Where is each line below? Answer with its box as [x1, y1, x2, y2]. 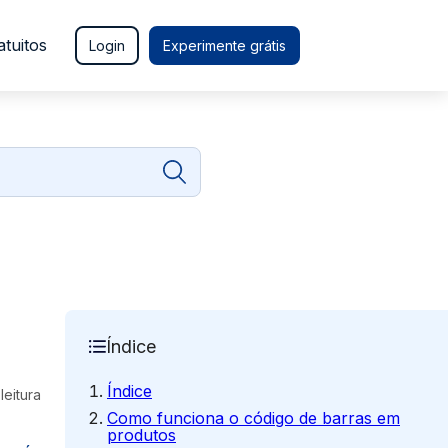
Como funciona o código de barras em [107, 408, 400, 428]
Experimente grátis [163, 37, 286, 54]
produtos [107, 425, 176, 445]
